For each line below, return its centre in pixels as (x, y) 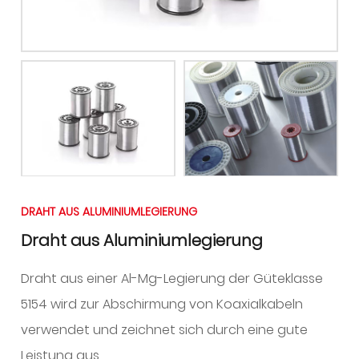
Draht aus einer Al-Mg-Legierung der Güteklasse (172, 279)
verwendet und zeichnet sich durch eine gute (165, 330)
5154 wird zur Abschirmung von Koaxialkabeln (162, 305)
